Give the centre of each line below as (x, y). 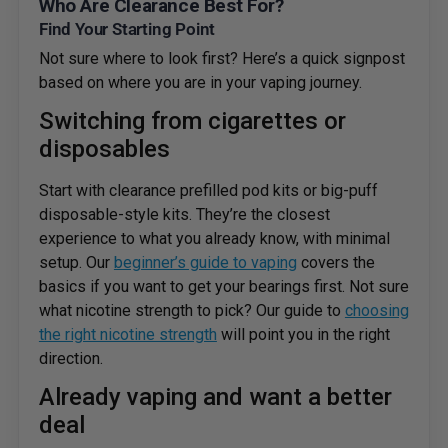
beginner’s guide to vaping (205, 263)
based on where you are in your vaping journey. (200, 83)
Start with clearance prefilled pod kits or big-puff (208, 191)
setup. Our (76, 263)
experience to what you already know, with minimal (214, 239)
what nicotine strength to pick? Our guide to (191, 311)
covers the (335, 263)
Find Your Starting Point (127, 29)
